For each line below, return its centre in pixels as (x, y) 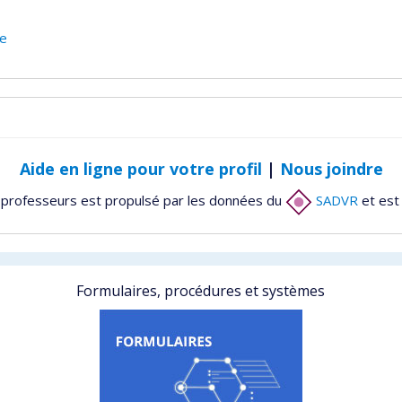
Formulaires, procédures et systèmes (201, 290)
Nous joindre (331, 168)
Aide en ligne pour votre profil (140, 168)
